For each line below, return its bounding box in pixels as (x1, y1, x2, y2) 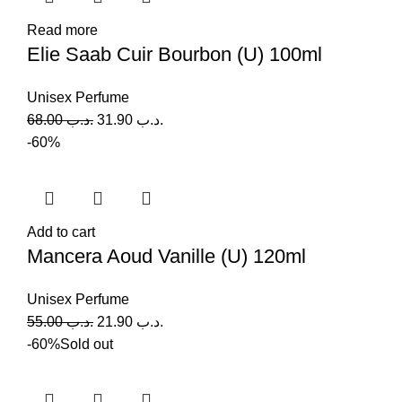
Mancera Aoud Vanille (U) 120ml (27, 244, 306, 267)
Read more (27, 22, 98, 38)
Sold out (60, 336, 113, 352)
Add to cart (27, 223, 95, 240)
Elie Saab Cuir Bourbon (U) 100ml (27, 42, 322, 66)
